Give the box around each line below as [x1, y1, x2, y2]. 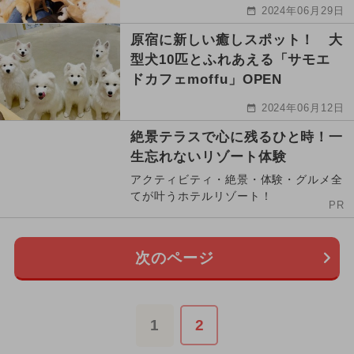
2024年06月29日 [261, 5, 345, 17]
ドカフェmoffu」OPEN [130, 72, 283, 88]
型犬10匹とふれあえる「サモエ [130, 52, 331, 68]
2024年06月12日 [261, 102, 345, 115]
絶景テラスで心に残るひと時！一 [130, 130, 344, 145]
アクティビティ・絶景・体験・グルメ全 [130, 173, 344, 186]
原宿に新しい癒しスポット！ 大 [130, 32, 344, 48]
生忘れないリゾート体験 [130, 149, 287, 165]
